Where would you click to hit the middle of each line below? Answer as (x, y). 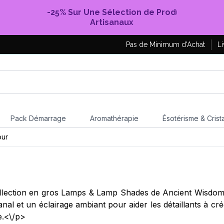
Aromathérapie (114, 118)
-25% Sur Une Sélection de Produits (119, 12)
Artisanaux (112, 22)
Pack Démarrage (38, 118)
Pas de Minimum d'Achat (165, 44)
